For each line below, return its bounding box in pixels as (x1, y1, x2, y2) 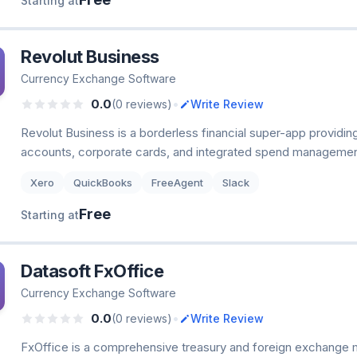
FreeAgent (151, 176, 203, 189)
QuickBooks (73, 176, 132, 189)
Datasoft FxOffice (21, 261, 164, 281)
